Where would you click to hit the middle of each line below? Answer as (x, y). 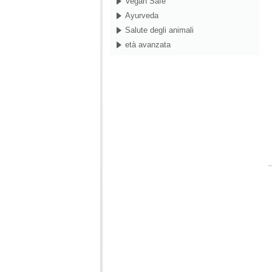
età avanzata (148, 45)
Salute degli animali (159, 30)
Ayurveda (142, 16)
